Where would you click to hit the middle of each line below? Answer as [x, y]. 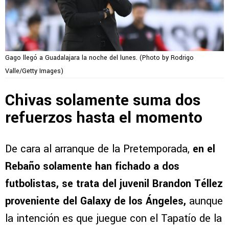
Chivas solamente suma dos [103, 101]
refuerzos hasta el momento [106, 118]
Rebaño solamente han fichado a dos [92, 167]
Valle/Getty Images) [34, 71]
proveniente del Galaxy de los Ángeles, [96, 201]
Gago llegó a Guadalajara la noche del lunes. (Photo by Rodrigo [99, 58]
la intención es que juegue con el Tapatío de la [113, 219]
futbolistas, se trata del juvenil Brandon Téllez [114, 184]
